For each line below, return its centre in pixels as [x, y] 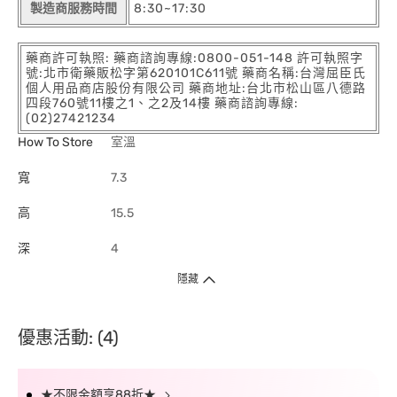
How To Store [55, 142]
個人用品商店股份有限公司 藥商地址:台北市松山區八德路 [196, 88]
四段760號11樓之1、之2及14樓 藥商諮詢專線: [162, 103]
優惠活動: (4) [68, 337]
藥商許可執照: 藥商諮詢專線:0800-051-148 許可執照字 [195, 58]
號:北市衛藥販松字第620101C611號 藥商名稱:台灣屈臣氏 [196, 73]
